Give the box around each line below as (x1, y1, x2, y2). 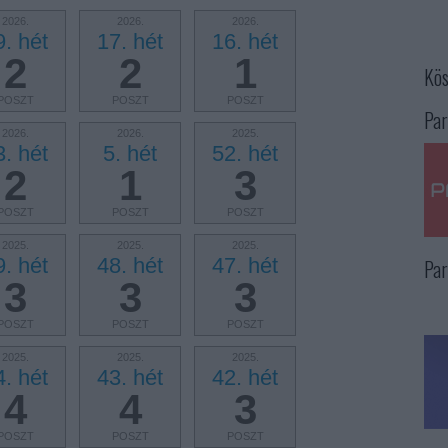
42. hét (212, 365, 278, 390)
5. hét (103, 141, 157, 166)
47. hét (212, 253, 278, 278)
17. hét (97, 29, 163, 54)
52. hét (212, 141, 278, 166)
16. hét (212, 29, 278, 54)
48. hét (97, 253, 163, 278)
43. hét (97, 365, 163, 390)
